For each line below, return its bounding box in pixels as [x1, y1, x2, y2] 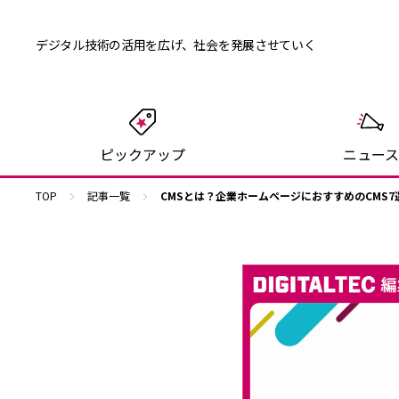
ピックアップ [100, 143, 185, 165]
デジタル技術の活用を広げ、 [36, 36, 194, 53]
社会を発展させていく [193, 36, 316, 53]
